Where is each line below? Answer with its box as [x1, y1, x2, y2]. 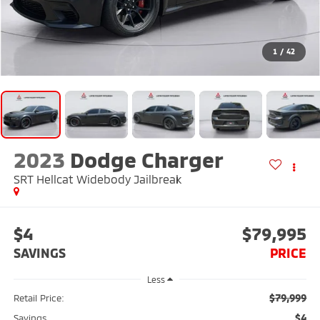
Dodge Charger [69, 146, 224, 173]
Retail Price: [13, 292, 64, 304]
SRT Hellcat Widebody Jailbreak [13, 172, 181, 186]
